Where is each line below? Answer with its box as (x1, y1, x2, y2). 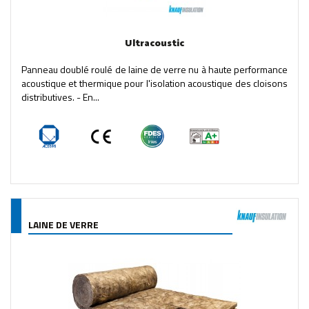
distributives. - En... (21, 89, 99, 104)
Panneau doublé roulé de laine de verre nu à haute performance (21, 61, 288, 77)
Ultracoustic (125, 35, 184, 52)
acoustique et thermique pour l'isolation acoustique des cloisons (21, 75, 288, 90)
